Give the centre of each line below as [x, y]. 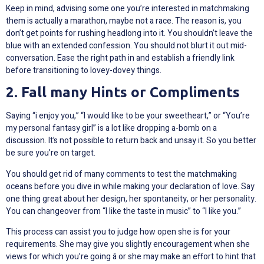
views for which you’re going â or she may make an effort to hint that [131, 256]
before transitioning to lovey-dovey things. [84, 70]
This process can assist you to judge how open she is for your [118, 232]
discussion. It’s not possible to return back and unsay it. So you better [131, 141]
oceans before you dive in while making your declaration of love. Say [130, 186]
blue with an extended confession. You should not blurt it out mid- [126, 45]
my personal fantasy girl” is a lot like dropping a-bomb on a [111, 128]
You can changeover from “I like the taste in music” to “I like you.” [123, 211]
